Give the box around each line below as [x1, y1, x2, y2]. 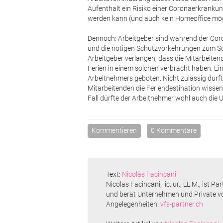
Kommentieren [92, 126, 137, 134]
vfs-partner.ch [160, 200, 204, 208]
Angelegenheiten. [106, 200, 161, 208]
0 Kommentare [151, 126, 197, 134]
